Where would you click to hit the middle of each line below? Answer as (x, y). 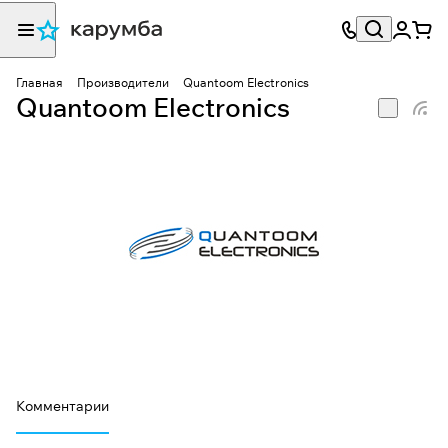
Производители (123, 82)
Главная (39, 82)
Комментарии (62, 406)
